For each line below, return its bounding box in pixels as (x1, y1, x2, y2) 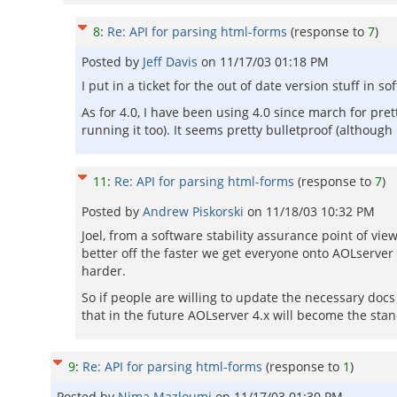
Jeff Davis (143, 53, 201, 70)
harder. (82, 262, 126, 279)
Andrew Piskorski (143, 203, 247, 220)
